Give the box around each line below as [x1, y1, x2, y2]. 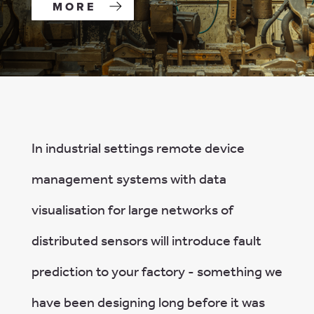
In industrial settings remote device [31, 139, 245, 156]
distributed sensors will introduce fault [31, 232, 261, 249]
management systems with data [31, 170, 226, 187]
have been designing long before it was [31, 294, 265, 310]
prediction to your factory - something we [31, 263, 282, 280]
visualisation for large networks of [31, 201, 233, 218]
